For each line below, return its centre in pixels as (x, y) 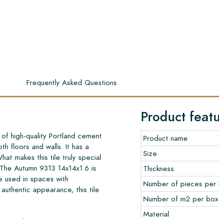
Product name (165, 138)
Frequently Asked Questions (72, 82)
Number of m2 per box (181, 198)
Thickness (159, 168)
